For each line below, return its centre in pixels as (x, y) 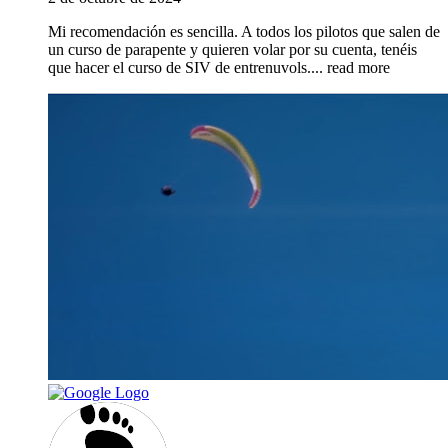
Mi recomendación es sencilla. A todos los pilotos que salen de (244, 32)
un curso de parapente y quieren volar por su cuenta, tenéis (232, 50)
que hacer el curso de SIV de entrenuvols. (179, 68)
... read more (350, 68)
